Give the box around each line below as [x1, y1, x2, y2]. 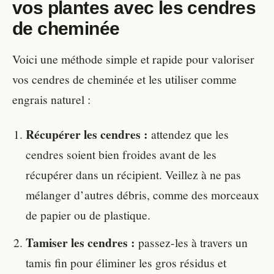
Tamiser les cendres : [26, 234, 135, 252]
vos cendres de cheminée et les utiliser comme [12, 71, 237, 87]
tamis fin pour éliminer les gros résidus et [26, 254, 226, 271]
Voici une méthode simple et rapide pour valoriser [12, 51, 254, 67]
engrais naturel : [12, 91, 91, 108]
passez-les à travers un [135, 234, 248, 251]
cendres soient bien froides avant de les [26, 146, 217, 163]
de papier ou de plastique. [26, 207, 150, 223]
